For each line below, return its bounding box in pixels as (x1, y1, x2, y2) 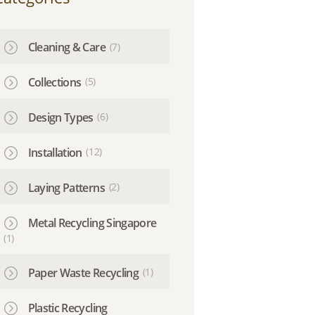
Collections (27, 75, 82, 91)
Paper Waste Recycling (27, 264, 139, 281)
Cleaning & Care (27, 39, 105, 56)
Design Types (27, 110, 94, 126)
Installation (27, 145, 82, 160)
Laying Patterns (27, 179, 105, 195)
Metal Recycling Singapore (27, 214, 157, 231)
